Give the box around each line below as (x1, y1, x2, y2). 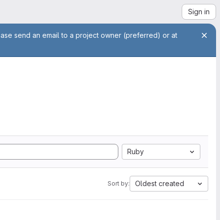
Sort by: (108, 180, 130, 187)
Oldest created (135, 179, 184, 188)
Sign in (188, 7, 210, 16)
